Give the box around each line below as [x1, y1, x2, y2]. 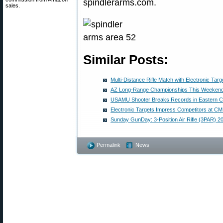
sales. [5, 2, 20, 8]
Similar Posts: [83, 53, 168, 67]
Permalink [97, 142, 120, 148]
